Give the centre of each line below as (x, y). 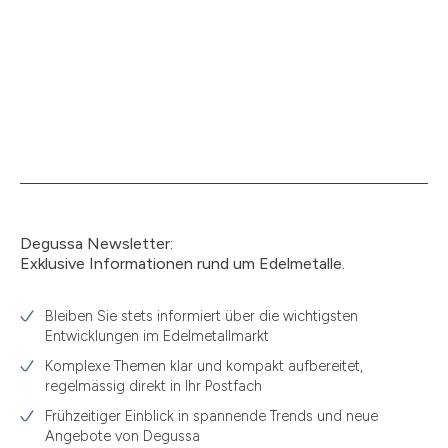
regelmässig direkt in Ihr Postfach (153, 386)
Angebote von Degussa (122, 436)
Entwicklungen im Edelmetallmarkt (157, 336)
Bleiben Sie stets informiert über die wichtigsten (201, 316)
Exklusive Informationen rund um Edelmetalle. (182, 263)
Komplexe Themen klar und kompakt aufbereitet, (204, 366)
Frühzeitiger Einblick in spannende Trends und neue (211, 416)
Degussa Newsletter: (96, 243)
